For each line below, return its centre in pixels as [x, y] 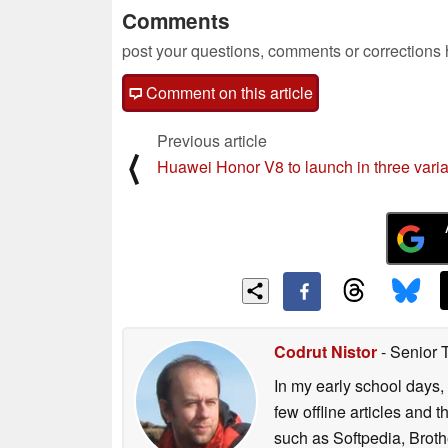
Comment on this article [227, 92]
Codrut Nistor [325, 351]
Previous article [212, 140]
